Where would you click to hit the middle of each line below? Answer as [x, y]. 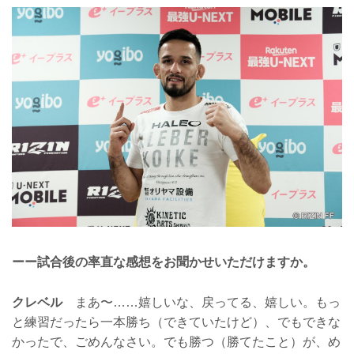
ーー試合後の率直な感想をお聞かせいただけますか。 [164, 262]
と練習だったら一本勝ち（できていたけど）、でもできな [176, 322]
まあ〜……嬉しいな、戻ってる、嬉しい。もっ [201, 302]
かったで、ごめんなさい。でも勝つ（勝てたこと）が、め [176, 342]
